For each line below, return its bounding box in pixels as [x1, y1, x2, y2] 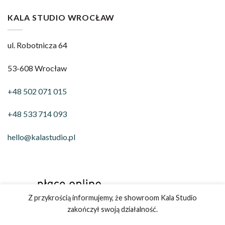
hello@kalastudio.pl [8, 132, 75, 142]
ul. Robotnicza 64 [8, 40, 67, 50]
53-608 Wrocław [8, 63, 67, 73]
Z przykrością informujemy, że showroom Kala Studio [28, 193, 197, 202]
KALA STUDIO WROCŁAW [8, 13, 115, 23]
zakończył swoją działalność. [67, 205, 158, 213]
